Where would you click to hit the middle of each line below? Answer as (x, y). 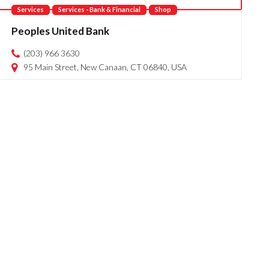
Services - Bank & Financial (100, 9)
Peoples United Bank (61, 31)
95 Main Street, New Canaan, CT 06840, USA (105, 67)
